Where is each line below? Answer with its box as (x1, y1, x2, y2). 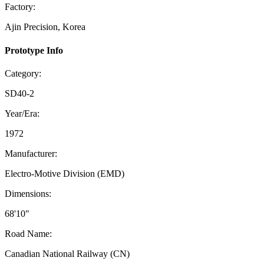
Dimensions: (5, 188, 51, 199)
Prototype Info (5, 45, 63, 55)
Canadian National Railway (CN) (5, 248, 130, 259)
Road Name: (5, 228, 52, 239)
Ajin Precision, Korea (5, 22, 85, 32)
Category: (5, 68, 41, 78)
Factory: (5, 2, 35, 12)
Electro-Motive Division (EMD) (5, 168, 124, 179)
